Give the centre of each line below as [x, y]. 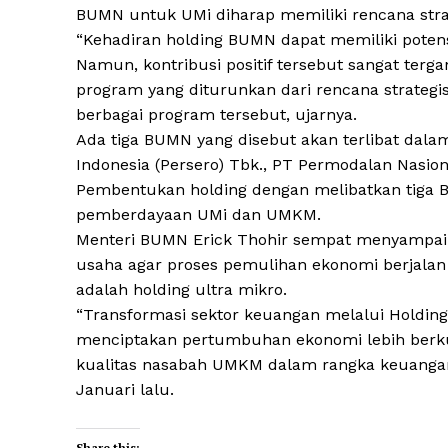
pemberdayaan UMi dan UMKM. [198, 215]
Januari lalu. [125, 390]
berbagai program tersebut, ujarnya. [216, 115]
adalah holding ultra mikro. [181, 290]
